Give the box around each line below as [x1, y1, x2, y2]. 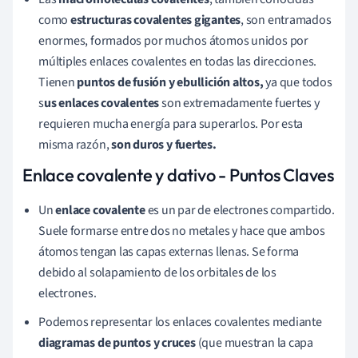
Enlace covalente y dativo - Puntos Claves [22, 163, 334, 186]
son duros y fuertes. [111, 135, 217, 153]
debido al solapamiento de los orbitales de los [38, 263, 276, 281]
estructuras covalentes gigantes [70, 10, 241, 29]
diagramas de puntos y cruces [38, 333, 196, 352]
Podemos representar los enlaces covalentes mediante [38, 312, 322, 331]
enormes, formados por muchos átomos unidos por [38, 31, 308, 50]
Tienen [38, 73, 78, 91]
